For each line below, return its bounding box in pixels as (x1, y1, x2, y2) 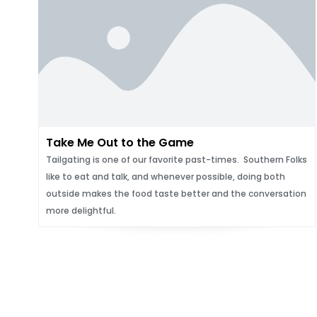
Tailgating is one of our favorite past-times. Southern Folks (45, 154, 307, 166)
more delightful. (45, 204, 116, 217)
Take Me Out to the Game (45, 134, 194, 151)
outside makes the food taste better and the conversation (45, 188, 306, 200)
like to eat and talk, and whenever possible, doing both (45, 171, 285, 183)
